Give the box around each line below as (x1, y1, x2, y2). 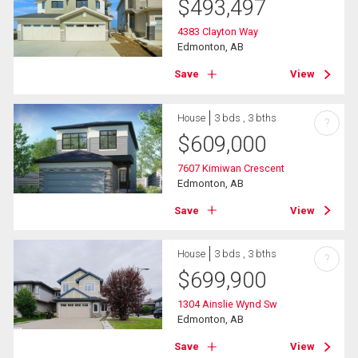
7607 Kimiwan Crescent (177, 161, 285, 174)
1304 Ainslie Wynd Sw (177, 297, 278, 310)
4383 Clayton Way (177, 26, 259, 38)
